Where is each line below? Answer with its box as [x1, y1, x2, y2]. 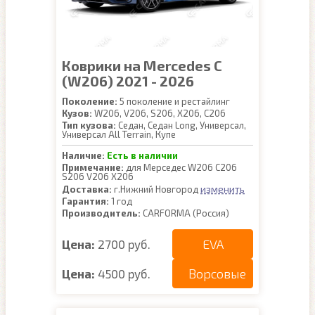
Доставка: [62, 184, 112, 195]
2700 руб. [98, 236, 150, 251]
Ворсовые [188, 266, 246, 281]
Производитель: [62, 207, 141, 219]
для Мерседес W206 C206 [124, 162, 237, 173]
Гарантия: [62, 195, 109, 207]
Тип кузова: [62, 120, 116, 131]
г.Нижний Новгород [112, 184, 200, 195]
